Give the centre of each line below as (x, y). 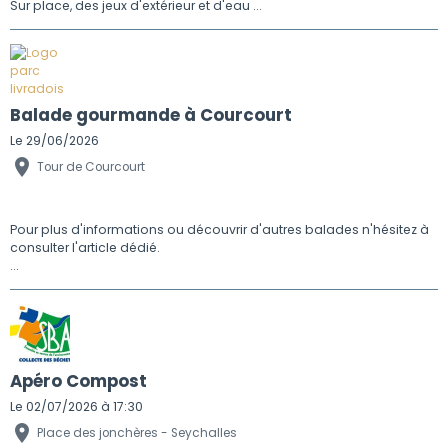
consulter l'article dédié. (85, 247)
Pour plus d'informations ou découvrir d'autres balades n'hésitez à (219, 229)
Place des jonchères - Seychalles (137, 432)
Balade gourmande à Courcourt (151, 114)
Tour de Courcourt (91, 166)
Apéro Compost (78, 380)
